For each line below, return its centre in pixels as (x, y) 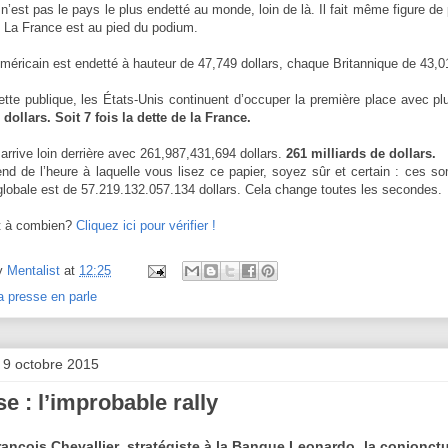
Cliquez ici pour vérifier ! (146, 226)
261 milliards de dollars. (361, 154)
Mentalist (33, 270)
